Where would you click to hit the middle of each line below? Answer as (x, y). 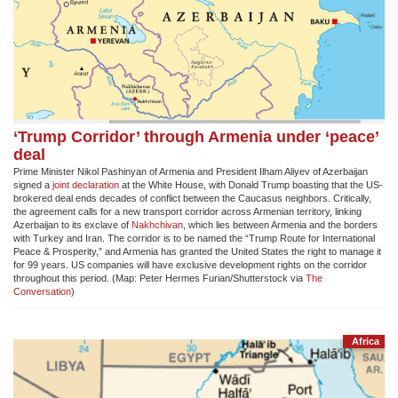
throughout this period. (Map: (76, 279)
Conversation (42, 292)
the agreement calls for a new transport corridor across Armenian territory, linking (187, 212)
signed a (33, 185)
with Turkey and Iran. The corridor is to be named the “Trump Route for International (194, 239)
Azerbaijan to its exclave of (72, 225)
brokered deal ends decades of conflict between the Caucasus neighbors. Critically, (192, 199)
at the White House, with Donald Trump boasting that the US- (251, 185)
